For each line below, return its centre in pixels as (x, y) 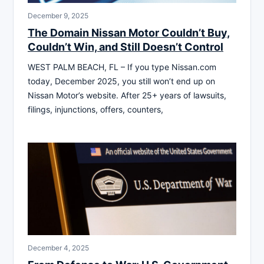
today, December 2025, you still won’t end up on (121, 81)
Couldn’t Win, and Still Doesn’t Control (126, 47)
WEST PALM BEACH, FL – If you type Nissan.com (122, 67)
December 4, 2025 (58, 247)
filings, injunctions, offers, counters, (95, 109)
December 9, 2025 (58, 15)
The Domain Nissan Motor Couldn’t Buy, (129, 32)
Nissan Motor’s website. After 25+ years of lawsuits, (127, 95)
